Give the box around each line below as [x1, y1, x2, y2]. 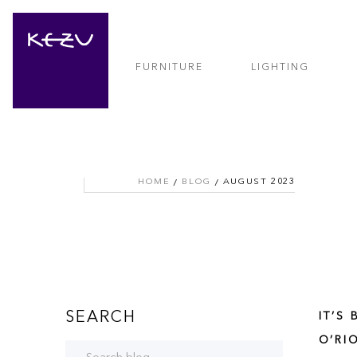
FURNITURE [135, 63, 203, 73]
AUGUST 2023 [222, 178, 296, 186]
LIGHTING [251, 63, 310, 73]
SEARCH [65, 310, 137, 326]
